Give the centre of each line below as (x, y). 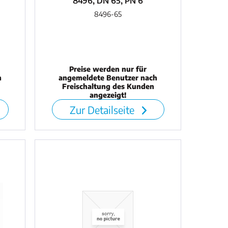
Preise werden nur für (108, 69)
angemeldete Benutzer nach (108, 78)
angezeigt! (108, 95)
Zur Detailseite (103, 110)
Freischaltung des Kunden (108, 87)
